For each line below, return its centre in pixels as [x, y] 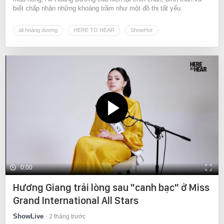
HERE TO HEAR [94, 30]
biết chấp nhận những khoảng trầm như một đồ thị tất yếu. [98, 8]
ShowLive [28, 216]
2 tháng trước [67, 217]
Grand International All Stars [76, 201]
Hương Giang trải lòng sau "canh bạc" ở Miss [111, 188]
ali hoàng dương [38, 30]
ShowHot [141, 30]
